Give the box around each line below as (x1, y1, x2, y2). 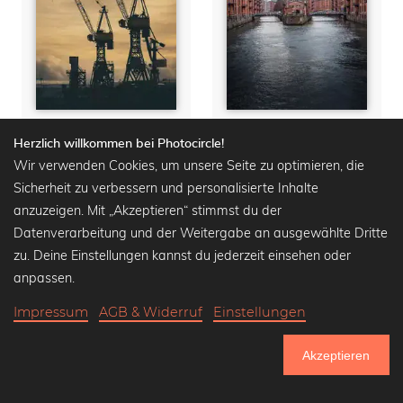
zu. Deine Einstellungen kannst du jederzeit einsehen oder (13, 247, 351, 264)
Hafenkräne (36, 134, 115, 151)
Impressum (13, 304, 88, 321)
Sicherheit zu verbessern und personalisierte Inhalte (13, 180, 318, 197)
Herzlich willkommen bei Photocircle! (13, 137, 224, 151)
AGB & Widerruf (99, 304, 202, 321)
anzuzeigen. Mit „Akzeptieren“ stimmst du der (13, 202, 282, 219)
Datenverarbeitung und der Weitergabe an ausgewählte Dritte (13, 225, 388, 242)
